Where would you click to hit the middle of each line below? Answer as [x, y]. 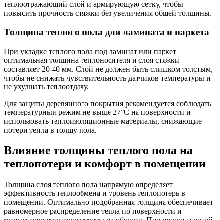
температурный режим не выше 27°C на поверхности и [97, 112]
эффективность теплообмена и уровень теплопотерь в [95, 193]
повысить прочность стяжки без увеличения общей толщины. [108, 13]
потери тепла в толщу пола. [50, 130]
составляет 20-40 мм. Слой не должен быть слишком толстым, [108, 69]
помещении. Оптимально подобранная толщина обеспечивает [109, 202]
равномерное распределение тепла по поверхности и [93, 211]
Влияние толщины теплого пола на [98, 151]
